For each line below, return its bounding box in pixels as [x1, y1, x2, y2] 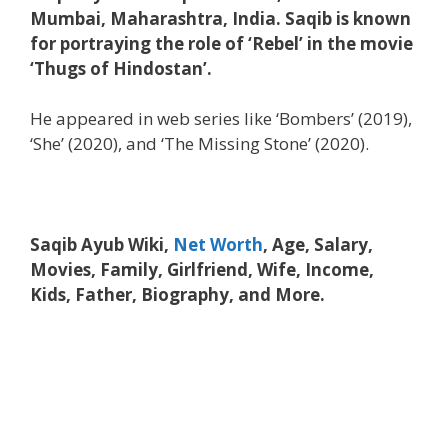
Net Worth [173, 233, 263, 256]
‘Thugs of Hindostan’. [30, 56, 212, 80]
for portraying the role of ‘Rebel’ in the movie [30, 31, 413, 55]
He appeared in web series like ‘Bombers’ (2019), [30, 107, 412, 130]
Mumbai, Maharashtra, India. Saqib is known [30, 6, 411, 30]
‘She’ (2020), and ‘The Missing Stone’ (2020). [30, 132, 369, 155]
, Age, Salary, [263, 233, 373, 256]
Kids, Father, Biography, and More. [30, 283, 325, 306]
